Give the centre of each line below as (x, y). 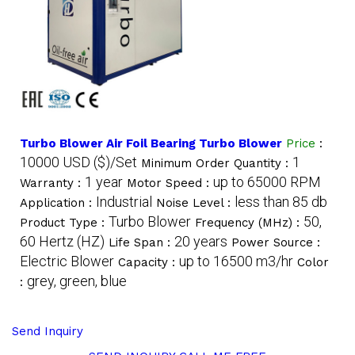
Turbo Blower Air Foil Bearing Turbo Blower (151, 143)
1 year (104, 181)
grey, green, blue (77, 281)
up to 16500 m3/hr (236, 261)
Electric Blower (67, 261)
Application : (58, 202)
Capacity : (149, 262)
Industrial (124, 201)
